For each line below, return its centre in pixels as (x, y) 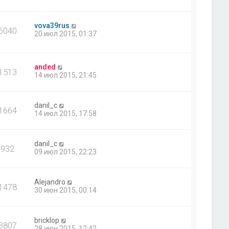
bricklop (47, 221)
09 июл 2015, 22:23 (66, 152)
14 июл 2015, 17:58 (66, 114)
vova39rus (52, 26)
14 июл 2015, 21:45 (66, 75)
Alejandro (50, 182)
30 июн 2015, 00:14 (66, 190)
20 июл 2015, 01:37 (66, 34)
